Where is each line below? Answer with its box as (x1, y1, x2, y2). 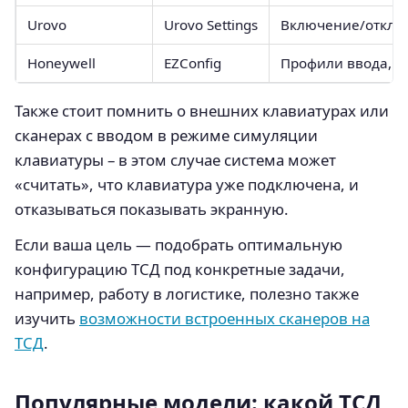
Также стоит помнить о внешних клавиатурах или (15, 99, 389, 121)
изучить (15, 307, 79, 329)
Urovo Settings (164, 15, 258, 34)
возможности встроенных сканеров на (79, 307, 370, 329)
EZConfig (164, 53, 221, 72)
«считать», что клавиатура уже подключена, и (15, 173, 359, 195)
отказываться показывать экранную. (15, 198, 289, 219)
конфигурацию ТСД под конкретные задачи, (15, 258, 345, 280)
